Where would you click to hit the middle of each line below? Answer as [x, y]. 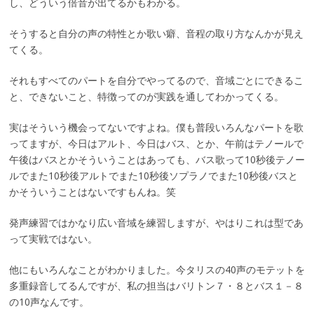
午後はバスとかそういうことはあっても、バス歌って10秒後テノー [157, 160]
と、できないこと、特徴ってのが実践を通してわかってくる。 [146, 97]
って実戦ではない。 [53, 239]
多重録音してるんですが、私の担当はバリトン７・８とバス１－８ [156, 286]
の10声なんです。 [49, 302]
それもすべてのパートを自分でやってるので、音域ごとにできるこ [156, 81]
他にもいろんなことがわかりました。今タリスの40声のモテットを [157, 270]
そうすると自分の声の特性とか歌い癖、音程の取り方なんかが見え [156, 34]
